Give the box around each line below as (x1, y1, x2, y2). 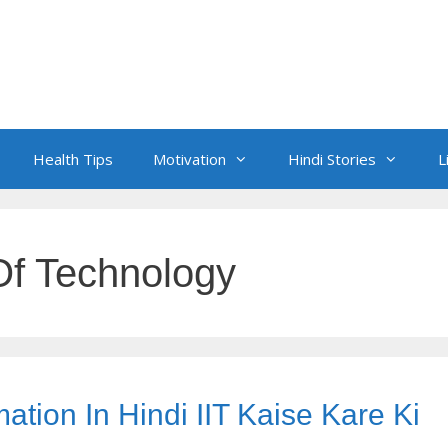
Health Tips (33, 148, 113, 169)
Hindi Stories (288, 148, 376, 169)
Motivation (153, 148, 226, 169)
